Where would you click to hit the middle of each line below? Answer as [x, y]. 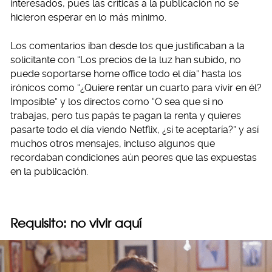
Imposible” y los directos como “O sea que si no [117, 102]
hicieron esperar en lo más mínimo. [88, 17]
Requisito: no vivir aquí [76, 223]
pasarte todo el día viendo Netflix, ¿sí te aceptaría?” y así [134, 130]
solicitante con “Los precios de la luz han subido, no [126, 60]
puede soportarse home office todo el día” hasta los [126, 74]
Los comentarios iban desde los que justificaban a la [127, 46]
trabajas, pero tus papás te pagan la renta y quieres [126, 116]
